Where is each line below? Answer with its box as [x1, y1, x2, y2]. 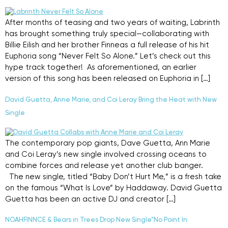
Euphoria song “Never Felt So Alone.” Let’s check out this [5, 52, 211, 61]
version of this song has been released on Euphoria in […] [5, 75, 210, 83]
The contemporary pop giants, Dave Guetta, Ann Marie [5, 139, 210, 147]
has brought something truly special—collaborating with [5, 30, 209, 38]
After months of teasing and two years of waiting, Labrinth [5, 19, 220, 27]
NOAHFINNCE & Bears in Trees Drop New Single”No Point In [5, 216, 187, 223]
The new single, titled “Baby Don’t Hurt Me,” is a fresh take [5, 173, 221, 181]
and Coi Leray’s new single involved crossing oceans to [5, 150, 207, 158]
